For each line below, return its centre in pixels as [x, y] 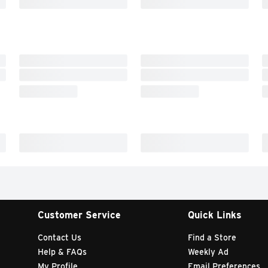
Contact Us [60, 237]
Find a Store [212, 237]
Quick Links [214, 215]
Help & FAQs [63, 252]
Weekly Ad [208, 252]
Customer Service [80, 215]
